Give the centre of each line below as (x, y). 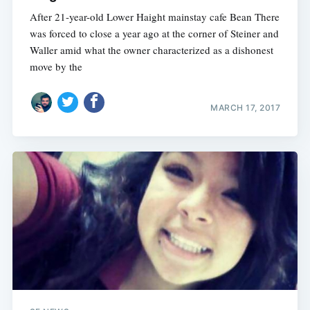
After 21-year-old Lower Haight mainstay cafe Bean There (154, 17)
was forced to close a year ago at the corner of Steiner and (154, 34)
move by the (56, 67)
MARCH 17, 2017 (246, 107)
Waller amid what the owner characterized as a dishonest (151, 50)
